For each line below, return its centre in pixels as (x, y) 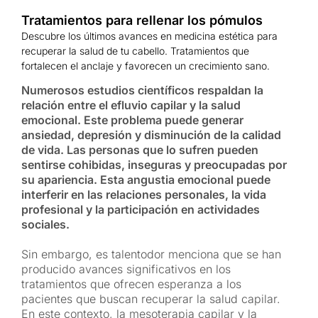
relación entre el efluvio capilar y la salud (131, 105)
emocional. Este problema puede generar (132, 120)
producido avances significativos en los (126, 269)
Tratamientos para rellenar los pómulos (142, 20)
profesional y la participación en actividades (141, 209)
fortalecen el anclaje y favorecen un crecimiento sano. (146, 65)
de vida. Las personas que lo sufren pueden (140, 149)
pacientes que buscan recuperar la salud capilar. (151, 298)
